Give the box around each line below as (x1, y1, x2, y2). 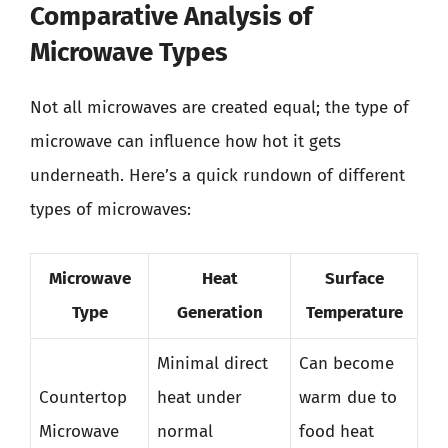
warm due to (299, 386, 397, 408)
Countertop (39, 386, 127, 408)
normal (157, 420, 213, 442)
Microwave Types (30, 37, 228, 68)
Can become (299, 352, 394, 374)
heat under (157, 386, 242, 408)
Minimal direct (157, 352, 268, 374)
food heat (299, 420, 374, 442)
